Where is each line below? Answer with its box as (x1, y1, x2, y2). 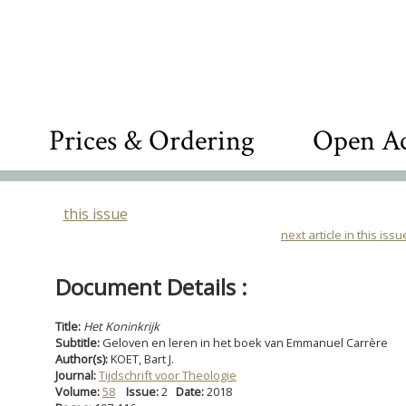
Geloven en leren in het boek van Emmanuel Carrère (102, 334, 388, 351)
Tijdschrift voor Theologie (99, 367, 237, 383)
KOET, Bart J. (111, 351, 174, 367)
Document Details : (55, 272, 247, 302)
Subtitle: (55, 334, 102, 351)
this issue (63, 204, 128, 224)
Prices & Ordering (49, 122, 255, 159)
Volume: (55, 383, 102, 400)
